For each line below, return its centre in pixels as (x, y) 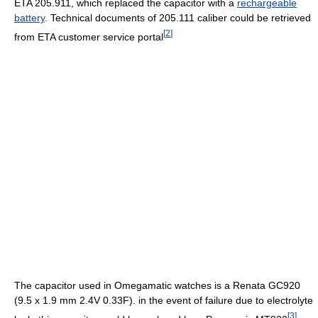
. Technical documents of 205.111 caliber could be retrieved (178, 17)
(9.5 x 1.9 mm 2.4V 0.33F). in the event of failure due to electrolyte (164, 301)
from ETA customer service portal (89, 37)
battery (29, 17)
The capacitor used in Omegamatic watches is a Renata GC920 (157, 286)
